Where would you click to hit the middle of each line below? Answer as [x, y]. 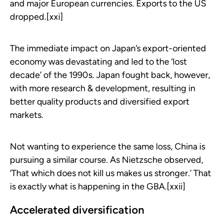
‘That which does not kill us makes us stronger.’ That [110, 173]
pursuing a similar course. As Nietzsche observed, [107, 160]
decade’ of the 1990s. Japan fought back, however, [110, 75]
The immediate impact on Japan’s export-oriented [108, 48]
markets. [27, 115]
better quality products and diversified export [100, 101]
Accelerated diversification [77, 210]
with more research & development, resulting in [103, 88]
